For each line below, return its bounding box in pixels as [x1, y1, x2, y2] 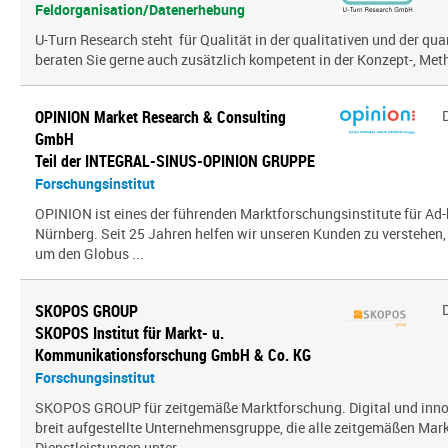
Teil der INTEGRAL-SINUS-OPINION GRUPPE [35, 150, 315, 172]
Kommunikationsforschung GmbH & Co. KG [35, 344, 311, 366]
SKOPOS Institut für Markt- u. [35, 322, 224, 344]
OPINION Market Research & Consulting [35, 106, 286, 128]
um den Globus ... [35, 244, 144, 263]
